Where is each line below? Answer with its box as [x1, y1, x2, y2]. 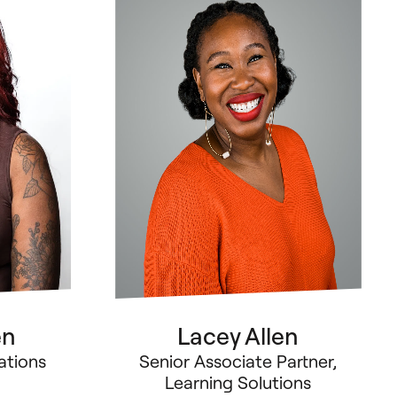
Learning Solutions [165, 371, 312, 393]
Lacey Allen [177, 321, 300, 352]
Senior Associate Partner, [139, 350, 338, 372]
